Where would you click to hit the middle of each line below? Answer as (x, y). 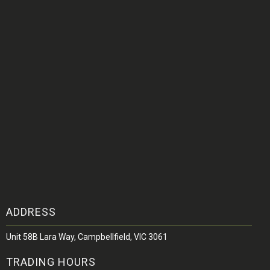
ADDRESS (31, 212)
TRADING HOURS (51, 262)
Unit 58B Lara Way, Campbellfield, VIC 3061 (87, 237)
